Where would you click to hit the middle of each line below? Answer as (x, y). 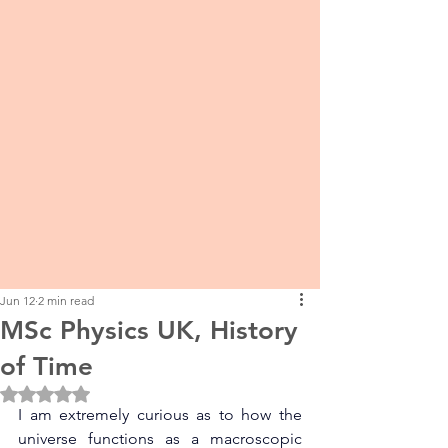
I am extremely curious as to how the (160, 414)
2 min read (66, 300)
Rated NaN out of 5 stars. (127, 393)
